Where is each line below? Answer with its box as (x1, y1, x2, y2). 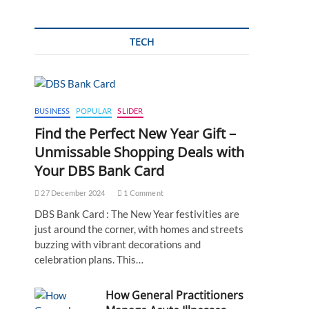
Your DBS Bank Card (34, 161, 164, 180)
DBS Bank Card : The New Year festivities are (34, 208, 239, 220)
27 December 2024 (39, 188, 106, 197)
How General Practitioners (106, 288, 244, 303)
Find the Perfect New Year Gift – (34, 124, 236, 143)
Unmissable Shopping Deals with (34, 143, 244, 161)
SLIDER (117, 106, 143, 115)
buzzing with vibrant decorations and (34, 238, 201, 250)
